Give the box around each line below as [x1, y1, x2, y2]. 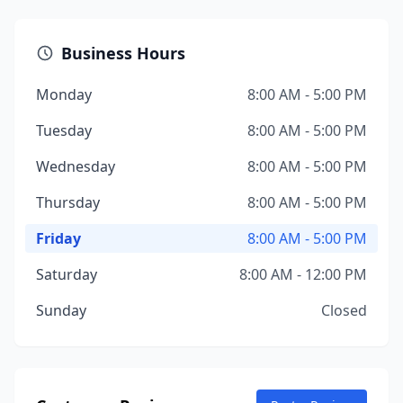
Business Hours [61, 42, 185, 64]
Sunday [36, 300, 86, 320]
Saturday [36, 264, 97, 284]
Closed [321, 300, 367, 320]
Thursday [36, 193, 100, 212]
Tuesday [36, 121, 92, 140]
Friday [36, 228, 81, 248]
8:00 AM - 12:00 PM [239, 264, 367, 284]
